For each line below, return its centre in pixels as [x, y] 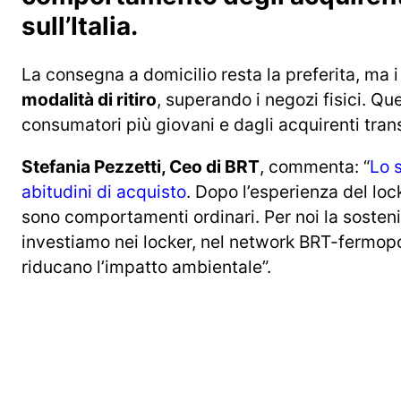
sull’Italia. [80, 26]
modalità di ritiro [89, 99]
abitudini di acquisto [104, 192]
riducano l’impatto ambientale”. [146, 267]
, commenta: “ [315, 167]
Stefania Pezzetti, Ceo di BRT [141, 167]
